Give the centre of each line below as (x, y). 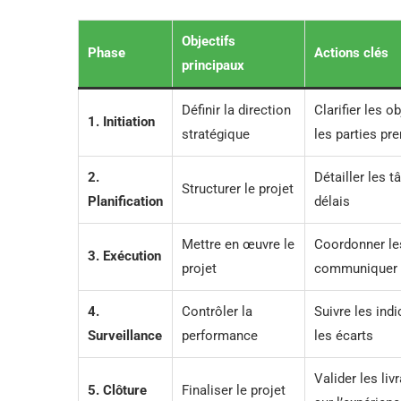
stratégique (216, 134)
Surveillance (125, 335)
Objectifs (209, 41)
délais (332, 201)
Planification (125, 201)
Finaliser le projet (234, 390)
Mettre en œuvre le (238, 244)
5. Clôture (117, 390)
